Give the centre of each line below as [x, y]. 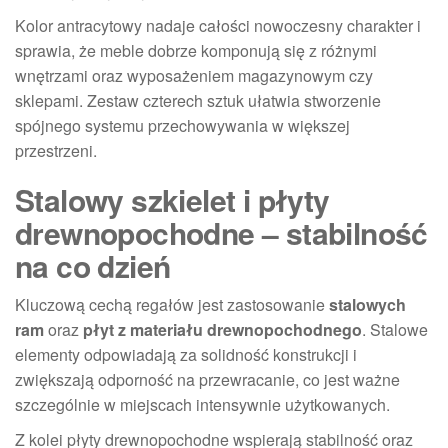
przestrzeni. [56, 150]
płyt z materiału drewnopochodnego [222, 329]
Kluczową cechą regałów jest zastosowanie [172, 304]
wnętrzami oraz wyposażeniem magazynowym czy [194, 75]
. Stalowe [395, 329]
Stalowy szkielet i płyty [172, 199]
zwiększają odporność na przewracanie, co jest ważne [207, 379]
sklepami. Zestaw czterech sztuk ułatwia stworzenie [198, 100]
